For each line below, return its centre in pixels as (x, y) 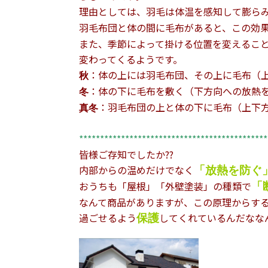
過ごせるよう (108, 217)
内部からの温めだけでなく (136, 170)
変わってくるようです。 (131, 59)
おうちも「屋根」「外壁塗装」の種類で (165, 186)
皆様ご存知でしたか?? (126, 154)
